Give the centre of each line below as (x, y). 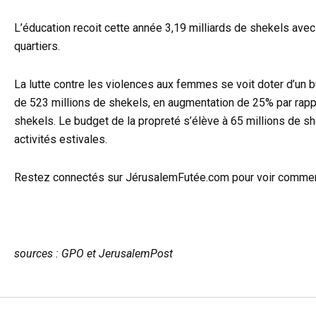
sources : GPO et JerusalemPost (93, 254)
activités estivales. (61, 140)
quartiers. (37, 47)
